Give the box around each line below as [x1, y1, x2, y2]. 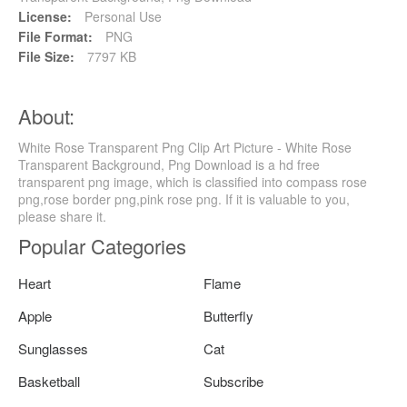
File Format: [18, 27, 93, 46]
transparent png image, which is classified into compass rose [18, 173, 367, 192]
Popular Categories [18, 232, 186, 261]
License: [18, 7, 72, 26]
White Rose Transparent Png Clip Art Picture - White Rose [18, 138, 352, 157]
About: [18, 102, 74, 131]
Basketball [18, 372, 80, 392]
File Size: [18, 47, 74, 66]
